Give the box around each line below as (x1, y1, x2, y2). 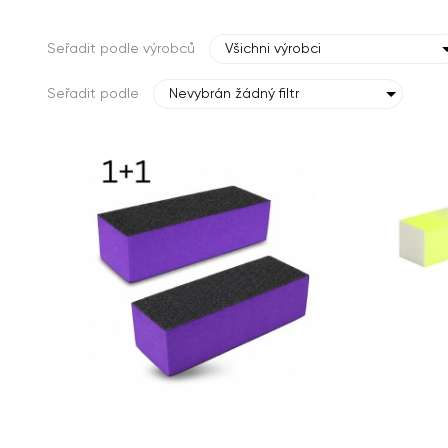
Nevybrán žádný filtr (169, 86, 299, 101)
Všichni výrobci (225, 41, 321, 56)
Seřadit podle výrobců (47, 41, 195, 56)
